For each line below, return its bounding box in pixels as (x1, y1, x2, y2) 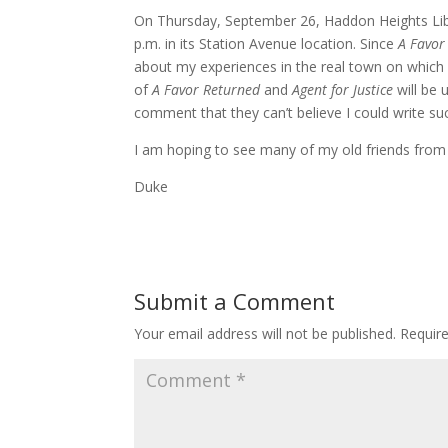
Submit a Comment (134, 286, 336, 316)
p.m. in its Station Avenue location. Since (134, 34, 399, 53)
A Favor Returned (152, 80, 265, 99)
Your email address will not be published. (134, 324, 397, 343)
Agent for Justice (292, 80, 394, 99)
